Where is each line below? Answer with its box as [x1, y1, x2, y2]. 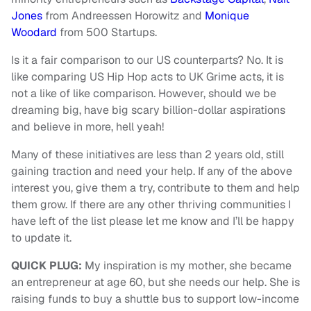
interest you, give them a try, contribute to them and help [11, 180, 300, 196]
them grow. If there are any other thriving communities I [11, 197, 291, 212]
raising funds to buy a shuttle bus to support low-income [11, 292, 299, 307]
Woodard [11, 25, 57, 40]
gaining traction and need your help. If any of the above [11, 164, 292, 179]
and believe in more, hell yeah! [11, 119, 164, 135]
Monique [205, 8, 249, 24]
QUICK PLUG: [11, 258, 85, 274]
